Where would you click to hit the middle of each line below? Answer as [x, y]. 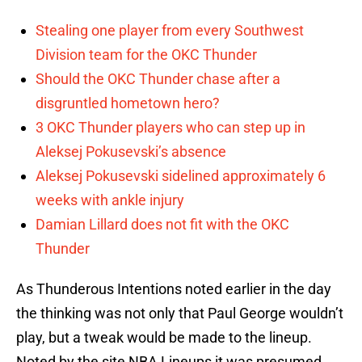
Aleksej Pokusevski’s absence [131, 152]
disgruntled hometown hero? [128, 103]
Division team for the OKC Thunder [146, 55]
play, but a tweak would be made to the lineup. [166, 338]
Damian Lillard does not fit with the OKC [162, 225]
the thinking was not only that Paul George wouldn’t [180, 314]
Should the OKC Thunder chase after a [158, 79]
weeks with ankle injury [110, 200]
